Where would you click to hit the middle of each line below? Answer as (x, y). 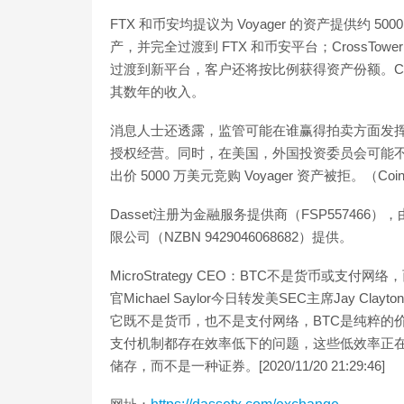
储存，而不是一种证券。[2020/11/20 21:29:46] (248, 366)
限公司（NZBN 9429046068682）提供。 (231, 237)
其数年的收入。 (157, 92)
